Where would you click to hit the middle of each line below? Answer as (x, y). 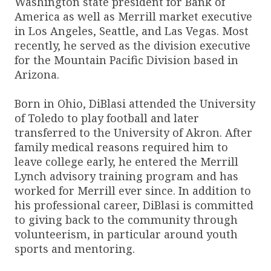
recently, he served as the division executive (132, 45)
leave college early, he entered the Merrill (126, 161)
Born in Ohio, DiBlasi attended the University (135, 103)
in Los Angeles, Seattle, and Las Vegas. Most (132, 31)
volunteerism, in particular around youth (126, 234)
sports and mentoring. (75, 248)
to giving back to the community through (126, 219)
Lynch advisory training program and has (126, 176)
